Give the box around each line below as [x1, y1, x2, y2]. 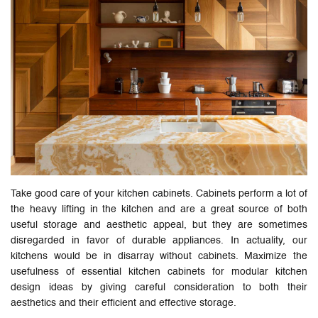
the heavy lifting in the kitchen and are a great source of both [11, 204, 307, 214]
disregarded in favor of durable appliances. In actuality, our [11, 235, 307, 246]
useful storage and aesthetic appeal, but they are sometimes [11, 219, 307, 230]
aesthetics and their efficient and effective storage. [11, 297, 236, 308]
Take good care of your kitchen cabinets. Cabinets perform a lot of [11, 188, 307, 199]
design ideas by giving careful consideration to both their [11, 282, 307, 292]
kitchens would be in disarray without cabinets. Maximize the [11, 251, 307, 261]
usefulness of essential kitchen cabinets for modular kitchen [11, 266, 307, 277]
